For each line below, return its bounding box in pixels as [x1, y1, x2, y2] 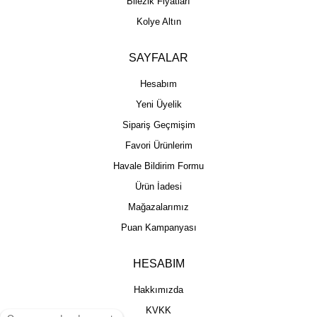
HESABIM [132, 257, 185, 270]
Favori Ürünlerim [125, 139, 192, 151]
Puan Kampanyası [120, 221, 197, 233]
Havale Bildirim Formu [113, 160, 204, 171]
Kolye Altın [136, 16, 181, 27]
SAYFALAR [129, 51, 188, 64]
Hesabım [140, 78, 177, 89]
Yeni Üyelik [135, 98, 182, 110]
